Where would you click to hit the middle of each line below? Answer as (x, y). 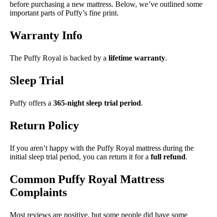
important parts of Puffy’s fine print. (64, 13)
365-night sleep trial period (97, 103)
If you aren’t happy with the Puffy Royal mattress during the (102, 148)
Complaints (38, 193)
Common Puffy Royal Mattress (87, 179)
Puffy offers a (31, 103)
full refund (167, 157)
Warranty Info (46, 36)
